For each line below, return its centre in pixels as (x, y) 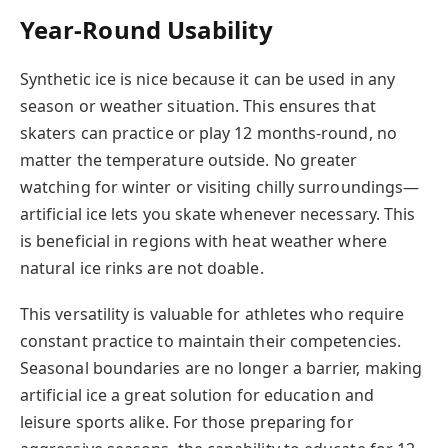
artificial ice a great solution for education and (197, 395)
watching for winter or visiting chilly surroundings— (220, 186)
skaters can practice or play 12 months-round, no (208, 132)
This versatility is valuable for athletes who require (212, 314)
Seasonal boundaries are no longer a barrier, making (221, 368)
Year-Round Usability (146, 29)
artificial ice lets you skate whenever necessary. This (218, 213)
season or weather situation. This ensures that (198, 105)
